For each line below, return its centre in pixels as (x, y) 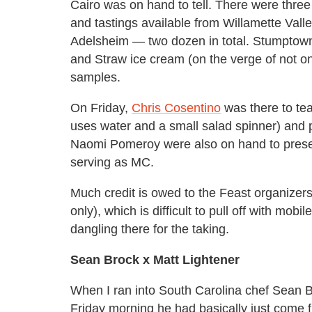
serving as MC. (112, 162)
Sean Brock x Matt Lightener (155, 259)
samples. (95, 77)
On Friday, (101, 108)
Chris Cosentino (176, 108)
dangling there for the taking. (150, 229)
